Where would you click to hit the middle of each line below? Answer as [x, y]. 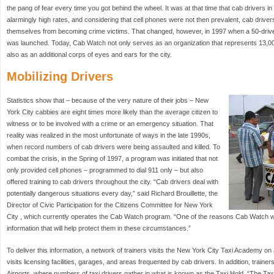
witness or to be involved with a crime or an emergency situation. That [110, 124]
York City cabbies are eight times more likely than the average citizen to [112, 112]
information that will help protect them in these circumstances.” [99, 228]
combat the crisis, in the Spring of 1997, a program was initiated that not [112, 158]
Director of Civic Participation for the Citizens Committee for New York [110, 205]
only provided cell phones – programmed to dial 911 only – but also [105, 170]
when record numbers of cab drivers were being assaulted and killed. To [113, 147]
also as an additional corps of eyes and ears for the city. [89, 54]
